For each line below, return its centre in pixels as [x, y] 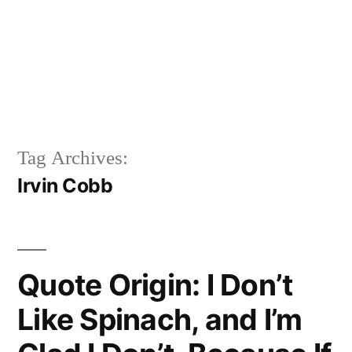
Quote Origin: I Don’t [155, 284]
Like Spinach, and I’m [160, 319]
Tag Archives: [73, 158]
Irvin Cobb [65, 185]
